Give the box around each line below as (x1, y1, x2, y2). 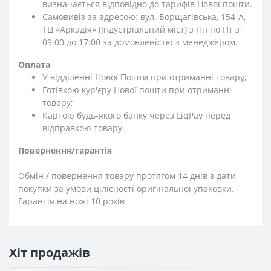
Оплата (18, 58, 50, 70)
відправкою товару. (42, 122, 125, 134)
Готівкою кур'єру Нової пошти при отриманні (42, 83, 232, 96)
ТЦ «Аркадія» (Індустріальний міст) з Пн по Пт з (42, 23, 240, 35)
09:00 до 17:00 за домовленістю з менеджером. (42, 36, 238, 48)
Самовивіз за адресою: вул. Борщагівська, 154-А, (42, 10, 246, 22)
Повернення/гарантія (18, 144, 112, 156)
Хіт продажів (9, 244, 90, 261)
